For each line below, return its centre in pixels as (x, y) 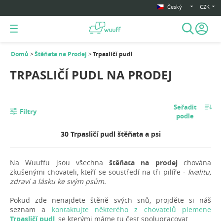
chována (194, 163)
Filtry (28, 112)
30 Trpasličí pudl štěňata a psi (110, 134)
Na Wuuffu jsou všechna (60, 163)
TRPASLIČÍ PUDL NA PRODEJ (91, 75)
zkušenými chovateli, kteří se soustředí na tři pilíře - (99, 172)
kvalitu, (200, 172)
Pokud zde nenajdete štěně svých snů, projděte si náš (110, 200)
